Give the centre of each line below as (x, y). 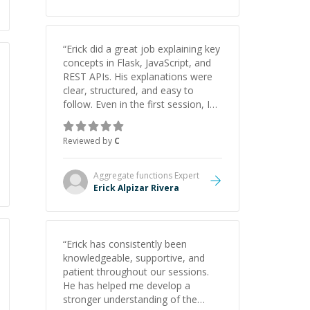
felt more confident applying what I (141, 132)
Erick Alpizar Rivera (136, 188)
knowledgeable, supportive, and (134, 258)
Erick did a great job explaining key (143, 49)
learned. (81, 146)
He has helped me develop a (127, 285)
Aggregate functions (133, 175)
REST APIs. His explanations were (138, 76)
